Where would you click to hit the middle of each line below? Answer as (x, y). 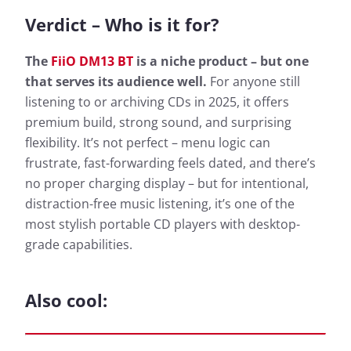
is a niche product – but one (221, 62)
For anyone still (253, 82)
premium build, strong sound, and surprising (158, 123)
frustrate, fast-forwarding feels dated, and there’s (170, 163)
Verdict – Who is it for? (122, 25)
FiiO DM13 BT (92, 62)
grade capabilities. (79, 245)
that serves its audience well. (116, 82)
